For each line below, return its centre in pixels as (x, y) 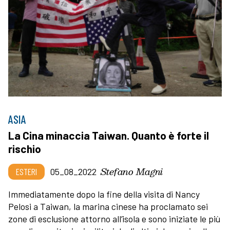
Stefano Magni (132, 171)
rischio (25, 149)
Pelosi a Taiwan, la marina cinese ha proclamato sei (108, 207)
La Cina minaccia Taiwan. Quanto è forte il (109, 136)
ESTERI (26, 172)
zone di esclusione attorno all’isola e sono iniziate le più (114, 219)
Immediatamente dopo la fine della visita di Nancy (104, 194)
